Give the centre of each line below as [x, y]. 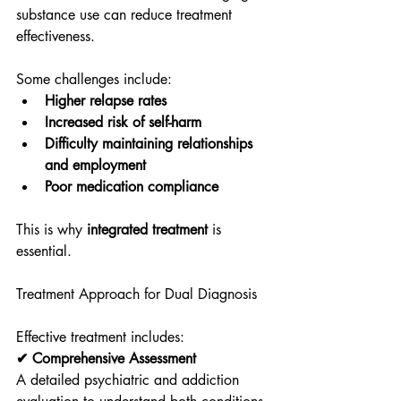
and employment [95, 165]
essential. [44, 251]
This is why [51, 230]
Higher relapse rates [106, 101]
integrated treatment [147, 230]
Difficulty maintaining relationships [151, 144]
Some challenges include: [94, 79]
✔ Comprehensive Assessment [106, 358]
